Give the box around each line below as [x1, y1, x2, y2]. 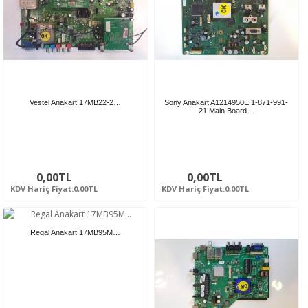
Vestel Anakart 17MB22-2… [30, 98, 122, 107]
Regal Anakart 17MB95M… [30, 228, 121, 236]
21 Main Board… [198, 106, 254, 115]
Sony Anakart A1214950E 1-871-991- [164, 98, 289, 107]
